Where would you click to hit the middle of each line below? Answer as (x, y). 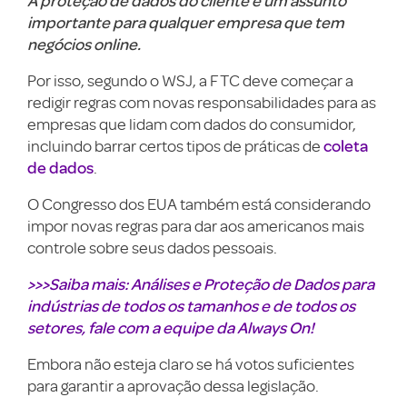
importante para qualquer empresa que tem (186, 22)
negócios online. (84, 44)
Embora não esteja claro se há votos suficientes (191, 364)
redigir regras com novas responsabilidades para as (202, 103)
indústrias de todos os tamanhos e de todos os (191, 306)
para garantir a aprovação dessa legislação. (173, 386)
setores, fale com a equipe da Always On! (171, 328)
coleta (346, 146)
